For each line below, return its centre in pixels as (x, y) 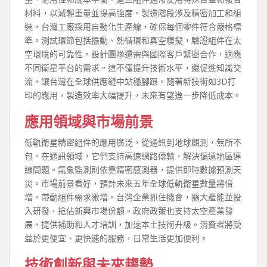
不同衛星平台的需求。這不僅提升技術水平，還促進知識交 (133, 68)
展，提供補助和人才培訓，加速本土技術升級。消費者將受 (133, 224)
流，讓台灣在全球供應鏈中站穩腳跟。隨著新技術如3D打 (130, 81)
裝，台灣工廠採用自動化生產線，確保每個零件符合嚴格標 (133, 27)
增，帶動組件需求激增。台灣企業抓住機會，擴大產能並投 (133, 197)
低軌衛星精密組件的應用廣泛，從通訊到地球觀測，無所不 (133, 142)
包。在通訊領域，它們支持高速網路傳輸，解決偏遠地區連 (133, 156)
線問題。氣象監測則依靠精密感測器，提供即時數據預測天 (133, 170)
